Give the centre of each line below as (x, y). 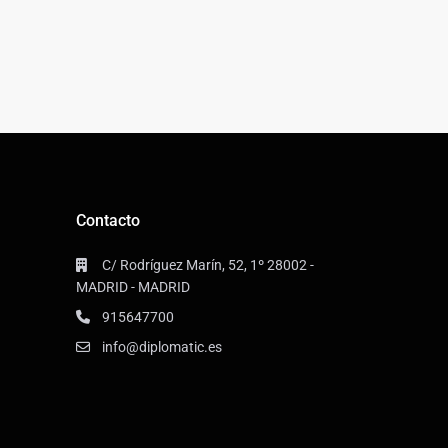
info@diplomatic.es (162, 346)
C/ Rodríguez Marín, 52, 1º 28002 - (208, 264)
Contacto (108, 220)
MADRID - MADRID (133, 286)
